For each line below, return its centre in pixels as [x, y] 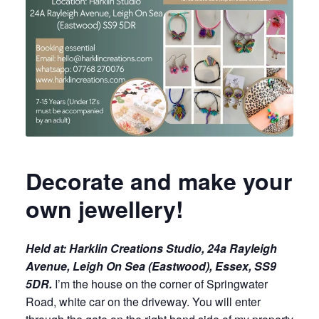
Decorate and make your [159, 181]
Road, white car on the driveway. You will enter [143, 302]
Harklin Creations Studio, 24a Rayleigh [173, 249]
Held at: [47, 249]
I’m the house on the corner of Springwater [161, 284]
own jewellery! [108, 209]
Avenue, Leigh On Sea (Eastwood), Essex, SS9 [151, 266]
